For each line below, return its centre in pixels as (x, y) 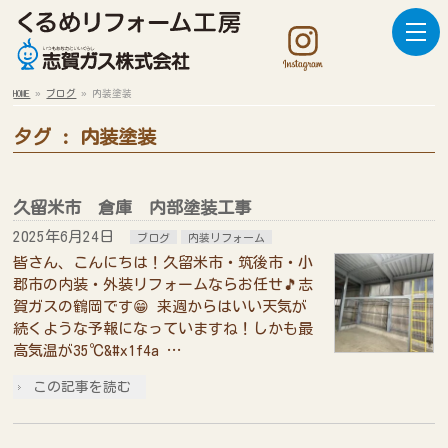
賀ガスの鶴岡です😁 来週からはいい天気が (160, 307)
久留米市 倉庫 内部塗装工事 (132, 208)
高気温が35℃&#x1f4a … (98, 351)
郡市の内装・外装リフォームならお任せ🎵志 (163, 285)
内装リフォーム (227, 238)
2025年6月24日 (64, 237)
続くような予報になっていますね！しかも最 (163, 329)
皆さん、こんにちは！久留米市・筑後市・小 (163, 263)
